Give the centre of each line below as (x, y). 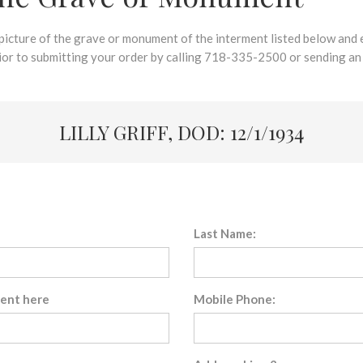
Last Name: (225, 233)
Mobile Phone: (235, 299)
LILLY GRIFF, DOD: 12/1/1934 (181, 132)
